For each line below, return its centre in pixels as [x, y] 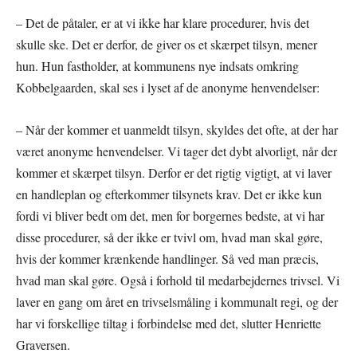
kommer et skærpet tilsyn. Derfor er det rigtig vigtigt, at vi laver [174, 172]
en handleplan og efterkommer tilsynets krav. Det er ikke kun [169, 194]
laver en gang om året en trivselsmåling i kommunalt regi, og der [177, 301]
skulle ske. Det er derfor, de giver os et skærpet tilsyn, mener [167, 44]
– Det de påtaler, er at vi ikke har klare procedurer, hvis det [163, 22]
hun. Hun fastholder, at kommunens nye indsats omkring [157, 65]
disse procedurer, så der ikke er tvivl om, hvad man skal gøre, [169, 237]
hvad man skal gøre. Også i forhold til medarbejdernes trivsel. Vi [178, 280]
